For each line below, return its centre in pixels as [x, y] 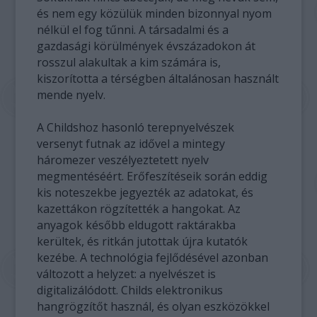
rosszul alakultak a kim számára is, [129, 62]
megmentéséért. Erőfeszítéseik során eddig [152, 176]
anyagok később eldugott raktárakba [137, 225]
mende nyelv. [71, 95]
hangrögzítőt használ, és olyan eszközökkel [154, 306]
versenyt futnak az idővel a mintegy [131, 144]
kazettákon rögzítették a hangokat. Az [139, 209]
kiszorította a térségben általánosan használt [158, 79]
